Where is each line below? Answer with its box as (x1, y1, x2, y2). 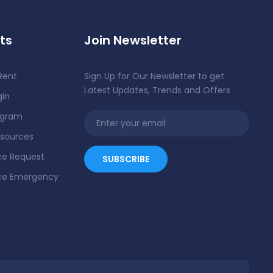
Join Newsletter (84, 32, 182, 49)
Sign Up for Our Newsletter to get (84, 70, 225, 82)
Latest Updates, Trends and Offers (84, 84, 231, 96)
